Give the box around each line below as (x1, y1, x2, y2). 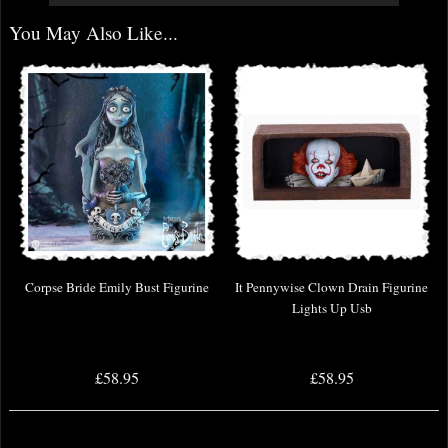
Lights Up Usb (291, 299, 372, 318)
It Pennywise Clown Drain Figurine (235, 278, 428, 297)
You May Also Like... (9, 20, 178, 46)
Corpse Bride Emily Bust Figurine (24, 278, 209, 297)
